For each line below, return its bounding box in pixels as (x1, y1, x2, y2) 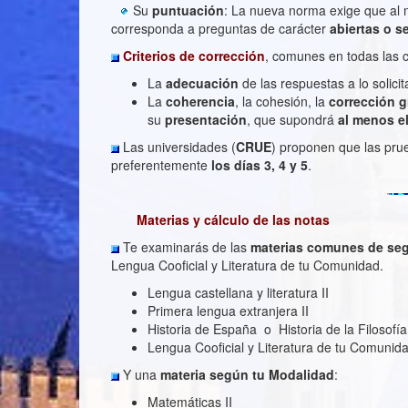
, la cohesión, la (235, 92, 329, 110)
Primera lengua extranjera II (148, 301, 309, 320)
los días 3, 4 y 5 (211, 156, 308, 174)
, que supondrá (247, 110, 338, 128)
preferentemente (111, 156, 211, 174)
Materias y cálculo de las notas (111, 210, 330, 229)
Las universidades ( (123, 138, 236, 156)
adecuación (166, 74, 242, 92)
